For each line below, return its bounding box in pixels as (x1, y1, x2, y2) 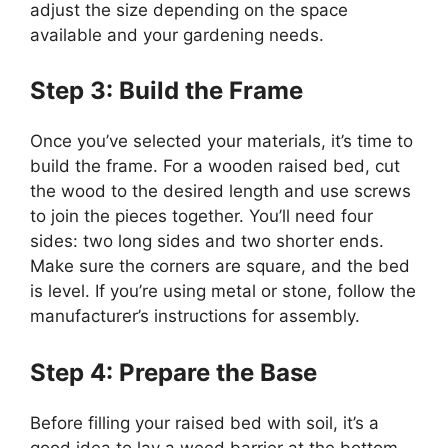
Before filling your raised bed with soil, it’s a (30, 412, 379, 433)
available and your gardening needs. (30, 24, 324, 45)
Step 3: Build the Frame (30, 76, 303, 106)
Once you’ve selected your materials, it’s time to (30, 131, 413, 152)
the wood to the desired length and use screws (30, 181, 411, 202)
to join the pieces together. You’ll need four (30, 206, 373, 227)
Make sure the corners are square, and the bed (30, 256, 410, 277)
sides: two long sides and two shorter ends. (30, 231, 384, 252)
